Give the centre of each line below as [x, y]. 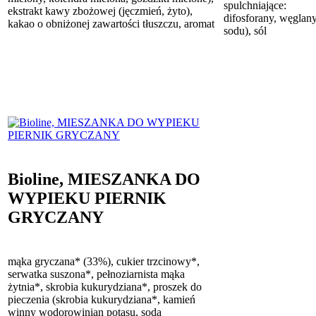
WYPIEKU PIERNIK [87, 198]
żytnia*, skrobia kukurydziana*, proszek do [105, 286]
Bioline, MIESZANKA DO [104, 179]
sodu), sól [245, 30]
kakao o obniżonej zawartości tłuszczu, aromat [111, 23]
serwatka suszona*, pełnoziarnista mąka [96, 274]
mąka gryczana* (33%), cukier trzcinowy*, [104, 261]
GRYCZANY [56, 217]
